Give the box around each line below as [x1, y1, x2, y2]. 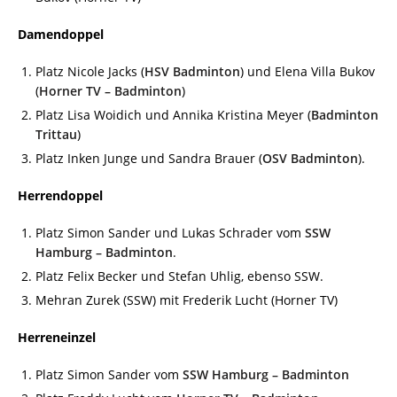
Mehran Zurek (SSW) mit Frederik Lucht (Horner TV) [35, 291, 341, 308]
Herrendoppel [18, 186, 103, 204]
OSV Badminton [262, 149, 358, 167]
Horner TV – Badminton [39, 82, 182, 99]
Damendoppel [18, 25, 104, 43]
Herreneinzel [18, 328, 96, 346]
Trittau [35, 125, 77, 143]
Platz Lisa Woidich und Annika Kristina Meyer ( [35, 105, 311, 123]
